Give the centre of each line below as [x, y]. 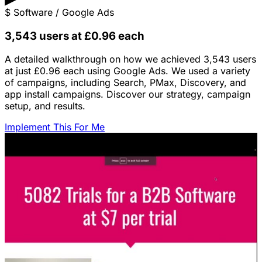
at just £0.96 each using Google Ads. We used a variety [127, 71]
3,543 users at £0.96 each [75, 36]
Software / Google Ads [64, 12]
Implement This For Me [55, 127]
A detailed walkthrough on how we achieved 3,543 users [130, 59]
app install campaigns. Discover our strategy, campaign [127, 94]
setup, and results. [45, 106]
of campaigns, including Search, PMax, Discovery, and [125, 83]
